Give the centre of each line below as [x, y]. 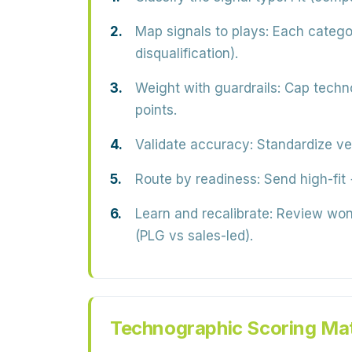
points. [156, 110]
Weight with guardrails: [208, 88]
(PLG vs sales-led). [194, 236]
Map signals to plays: [202, 31]
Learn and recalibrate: [204, 214]
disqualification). [187, 53]
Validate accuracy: [194, 145]
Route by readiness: [198, 179]
